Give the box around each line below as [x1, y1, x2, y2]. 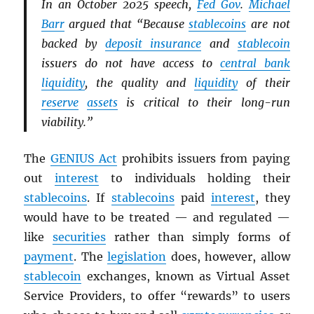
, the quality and [84, 76, 195, 90]
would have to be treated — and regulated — [24, 210, 290, 225]
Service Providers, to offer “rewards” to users [24, 289, 290, 303]
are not [246, 17, 290, 32]
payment [24, 250, 74, 264]
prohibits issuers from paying [117, 151, 290, 166]
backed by [41, 36, 105, 51]
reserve [41, 95, 78, 110]
